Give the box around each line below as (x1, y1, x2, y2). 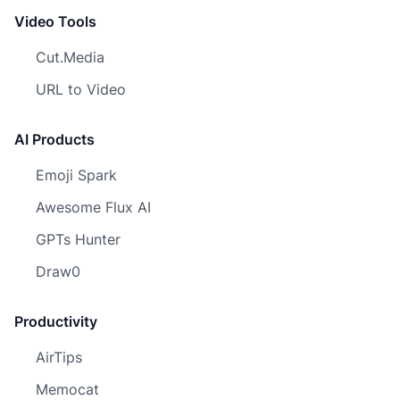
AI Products (14, 130, 95, 148)
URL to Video (36, 80, 126, 98)
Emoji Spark (36, 166, 117, 184)
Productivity (14, 312, 97, 330)
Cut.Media (36, 48, 104, 66)
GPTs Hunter (36, 230, 121, 248)
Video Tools (14, 12, 96, 30)
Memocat (36, 380, 99, 398)
